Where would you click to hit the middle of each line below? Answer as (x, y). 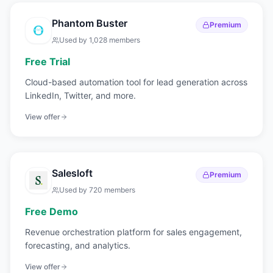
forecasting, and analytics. (78, 245)
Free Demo (51, 211)
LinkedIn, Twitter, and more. (80, 95)
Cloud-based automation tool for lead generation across (136, 82)
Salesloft (72, 173)
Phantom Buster (90, 23)
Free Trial (48, 62)
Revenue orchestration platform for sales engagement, (133, 232)
